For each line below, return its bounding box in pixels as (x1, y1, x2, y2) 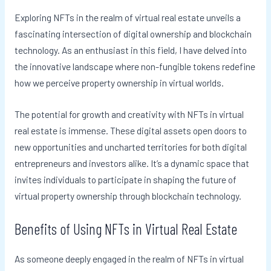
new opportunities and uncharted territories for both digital (14, 141, 247, 153)
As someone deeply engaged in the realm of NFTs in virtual (14, 253, 244, 265)
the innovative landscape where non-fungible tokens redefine (14, 60, 255, 73)
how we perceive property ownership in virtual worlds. (14, 77, 224, 89)
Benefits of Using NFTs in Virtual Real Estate (14, 220, 237, 238)
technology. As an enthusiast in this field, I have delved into (14, 44, 247, 56)
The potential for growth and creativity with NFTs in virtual (14, 108, 244, 120)
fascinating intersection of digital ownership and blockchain (14, 28, 252, 40)
